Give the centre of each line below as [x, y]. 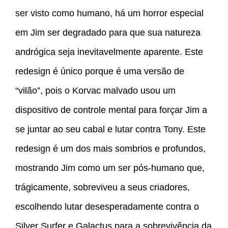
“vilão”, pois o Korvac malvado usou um [95, 91]
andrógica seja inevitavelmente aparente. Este [109, 52]
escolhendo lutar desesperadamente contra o [107, 207]
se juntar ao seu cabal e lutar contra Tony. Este [110, 130]
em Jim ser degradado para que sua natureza [108, 33]
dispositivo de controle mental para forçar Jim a [111, 110]
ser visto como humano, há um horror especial [109, 13]
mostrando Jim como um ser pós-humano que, [110, 168]
